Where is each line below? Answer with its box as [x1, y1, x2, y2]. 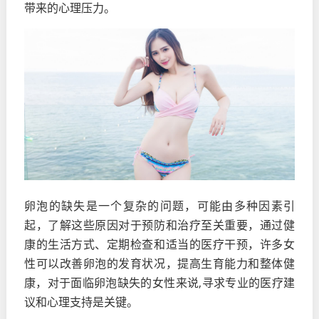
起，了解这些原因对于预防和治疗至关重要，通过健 [23, 217, 296, 234]
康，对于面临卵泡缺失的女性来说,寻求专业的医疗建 [23, 275, 296, 291]
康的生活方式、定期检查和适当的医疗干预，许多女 [23, 236, 296, 253]
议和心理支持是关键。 [23, 294, 138, 310]
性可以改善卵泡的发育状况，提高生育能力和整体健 [23, 256, 296, 272]
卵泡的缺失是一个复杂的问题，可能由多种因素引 [23, 198, 296, 214]
